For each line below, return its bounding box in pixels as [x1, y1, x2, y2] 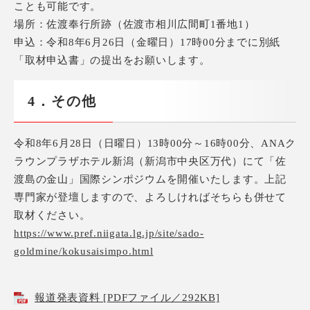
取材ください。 [14, 209, 91, 221]
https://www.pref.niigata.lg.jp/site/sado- [14, 227, 204, 239]
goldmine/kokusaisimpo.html [14, 245, 154, 257]
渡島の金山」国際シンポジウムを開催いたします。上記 [14, 173, 286, 185]
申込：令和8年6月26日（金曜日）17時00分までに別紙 [14, 36, 280, 48]
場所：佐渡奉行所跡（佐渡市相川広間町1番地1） [14, 18, 255, 30]
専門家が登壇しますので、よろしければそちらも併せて [14, 191, 286, 203]
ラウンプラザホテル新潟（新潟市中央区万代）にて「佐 [14, 155, 286, 167]
